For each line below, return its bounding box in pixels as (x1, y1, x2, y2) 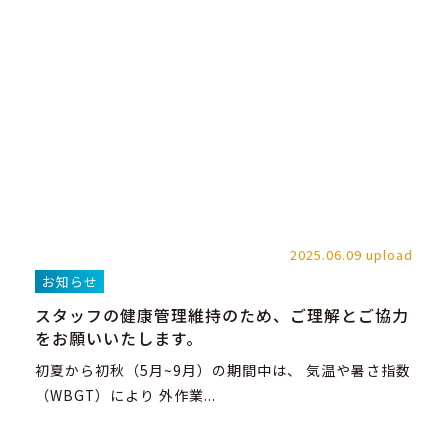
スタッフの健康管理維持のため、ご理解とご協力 (35, 304, 409, 328)
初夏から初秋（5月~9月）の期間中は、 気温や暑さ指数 (35, 360, 411, 381)
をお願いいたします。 (35, 327, 203, 351)
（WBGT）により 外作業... (35, 385, 216, 406)
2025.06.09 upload (290, 244, 413, 264)
